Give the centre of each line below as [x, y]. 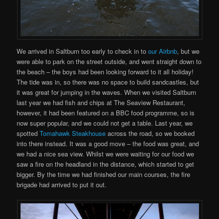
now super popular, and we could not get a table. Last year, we [105, 123]
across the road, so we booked [150, 133]
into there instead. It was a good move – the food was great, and [108, 143]
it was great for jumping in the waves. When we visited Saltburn [107, 92]
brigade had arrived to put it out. [62, 184]
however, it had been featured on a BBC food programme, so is [106, 112]
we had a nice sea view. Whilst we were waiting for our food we [106, 153]
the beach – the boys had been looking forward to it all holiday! [105, 71]
